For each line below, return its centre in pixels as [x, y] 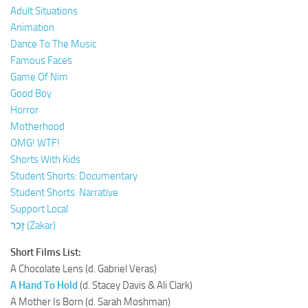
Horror [24, 110]
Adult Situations [44, 11]
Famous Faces [41, 60]
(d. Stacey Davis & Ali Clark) [135, 285]
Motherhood [37, 126]
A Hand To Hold [44, 285]
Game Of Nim [39, 77]
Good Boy [31, 93]
